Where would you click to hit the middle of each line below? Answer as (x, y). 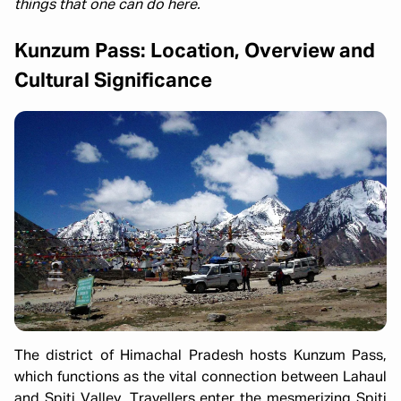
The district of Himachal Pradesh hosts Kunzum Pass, (200, 357)
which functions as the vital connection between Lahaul (200, 378)
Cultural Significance (113, 81)
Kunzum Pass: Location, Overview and (195, 52)
